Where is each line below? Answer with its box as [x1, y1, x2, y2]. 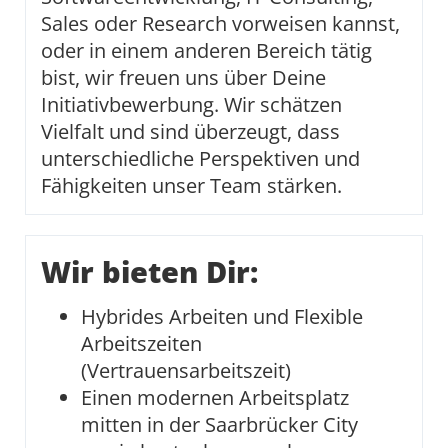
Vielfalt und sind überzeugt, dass [41, 118, 340, 145]
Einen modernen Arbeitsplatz [81, 384, 349, 411]
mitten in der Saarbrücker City [81, 411, 358, 438]
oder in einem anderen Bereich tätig [41, 37, 372, 64]
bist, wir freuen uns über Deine [41, 64, 326, 91]
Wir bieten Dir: [41, 252, 258, 292]
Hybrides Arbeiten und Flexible [81, 303, 363, 330]
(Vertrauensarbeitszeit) [81, 357, 291, 384]
